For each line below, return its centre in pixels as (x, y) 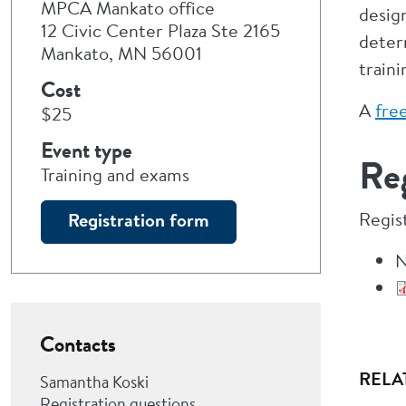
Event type (87, 150)
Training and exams (115, 174)
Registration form (139, 220)
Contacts (78, 344)
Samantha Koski (94, 382)
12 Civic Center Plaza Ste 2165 (160, 30)
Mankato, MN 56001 (121, 53)
